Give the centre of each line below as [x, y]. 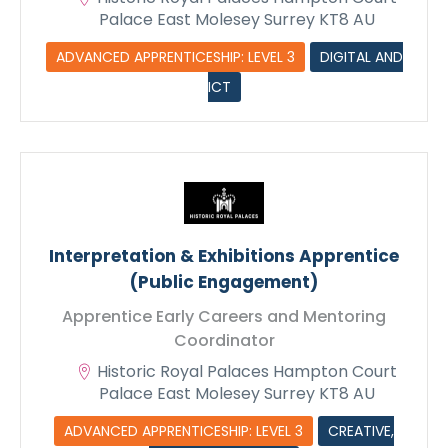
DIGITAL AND [361, 57]
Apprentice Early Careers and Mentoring [224, 317]
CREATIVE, [361, 431]
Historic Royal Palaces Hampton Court [247, 372]
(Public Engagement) [224, 282]
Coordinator [224, 341]
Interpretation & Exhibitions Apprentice [224, 256]
